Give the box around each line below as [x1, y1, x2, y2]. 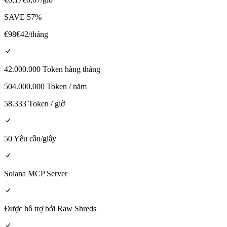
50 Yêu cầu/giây [4, 134, 56, 143]
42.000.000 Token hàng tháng [4, 65, 100, 74]
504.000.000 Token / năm [4, 82, 87, 91]
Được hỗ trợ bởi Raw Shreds [4, 204, 96, 213]
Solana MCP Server [4, 169, 67, 178]
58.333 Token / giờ [4, 99, 65, 108]
